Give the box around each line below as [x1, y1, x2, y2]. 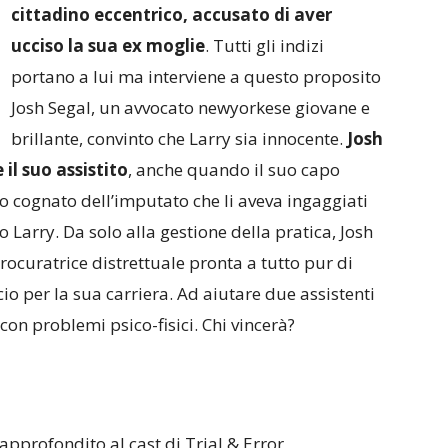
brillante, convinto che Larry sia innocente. [11, 127, 347, 150]
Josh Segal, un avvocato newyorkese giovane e [11, 96, 370, 119]
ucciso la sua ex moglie [11, 34, 205, 57]
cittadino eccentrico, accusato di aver [11, 3, 332, 26]
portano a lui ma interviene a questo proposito [11, 65, 381, 88]
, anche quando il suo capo [128, 158, 340, 181]
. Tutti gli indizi [205, 34, 324, 57]
